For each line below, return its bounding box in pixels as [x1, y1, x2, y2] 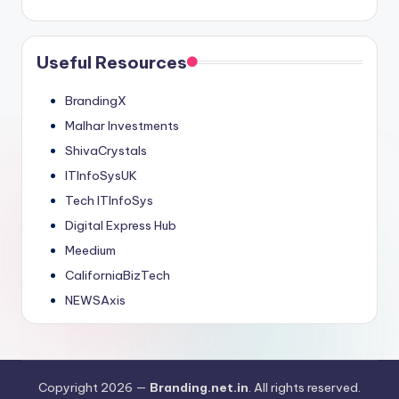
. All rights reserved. [248, 379, 361, 395]
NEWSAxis [65, 291, 126, 308]
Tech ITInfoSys [65, 191, 153, 208]
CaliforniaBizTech [65, 266, 170, 283]
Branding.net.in [150, 379, 248, 395]
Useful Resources [37, 51, 187, 73]
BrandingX [65, 92, 126, 109]
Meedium [65, 241, 116, 258]
